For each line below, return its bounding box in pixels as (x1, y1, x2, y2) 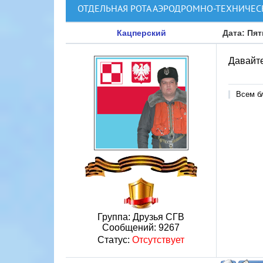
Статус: (97, 235, 132, 245)
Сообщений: (102, 222, 159, 232)
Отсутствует (132, 235, 184, 245)
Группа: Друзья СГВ (97, 212, 184, 222)
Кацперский (116, 28, 166, 38)
